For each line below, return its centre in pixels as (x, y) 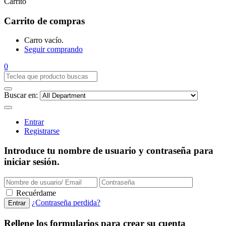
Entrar (34, 122)
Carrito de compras (44, 21)
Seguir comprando (53, 49)
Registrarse (42, 131)
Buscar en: (21, 95)
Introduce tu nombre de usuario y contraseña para (109, 151)
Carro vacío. (44, 40)
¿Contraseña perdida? (66, 202)
